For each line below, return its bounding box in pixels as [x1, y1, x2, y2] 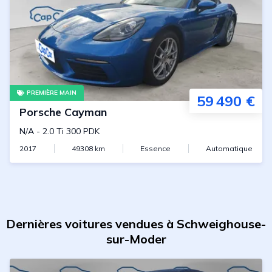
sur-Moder [106, 231, 166, 246]
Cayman [64, 105, 107, 119]
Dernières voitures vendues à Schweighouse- [6, 216, 266, 231]
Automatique [206, 144, 253, 153]
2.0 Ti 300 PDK [42, 126, 100, 137]
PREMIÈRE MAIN [27, 89, 76, 97]
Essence [140, 144, 171, 153]
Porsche [19, 105, 61, 119]
